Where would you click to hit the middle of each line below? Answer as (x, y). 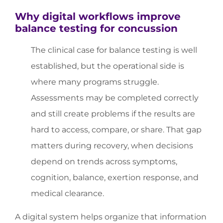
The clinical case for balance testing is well (114, 50)
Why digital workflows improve (98, 17)
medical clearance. (67, 194)
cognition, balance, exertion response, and (115, 178)
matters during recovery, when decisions (112, 146)
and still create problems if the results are (113, 114)
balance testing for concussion (96, 29)
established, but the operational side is (108, 66)
